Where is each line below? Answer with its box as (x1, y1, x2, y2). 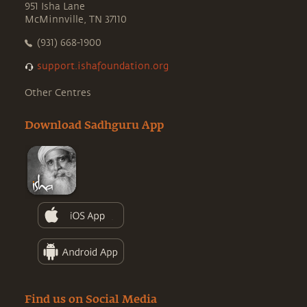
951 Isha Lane (25, 1, 85, 12)
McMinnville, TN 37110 (25, 14, 127, 25)
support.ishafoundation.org (37, 61, 169, 71)
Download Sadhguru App (25, 121, 164, 132)
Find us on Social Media (25, 294, 157, 306)
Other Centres (25, 88, 91, 98)
